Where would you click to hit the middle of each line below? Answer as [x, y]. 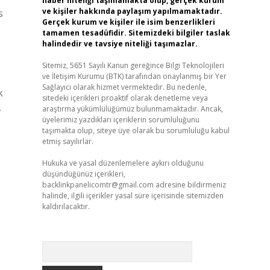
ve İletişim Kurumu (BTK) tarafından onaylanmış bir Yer [134, 76]
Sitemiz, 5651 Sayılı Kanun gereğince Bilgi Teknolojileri [133, 65]
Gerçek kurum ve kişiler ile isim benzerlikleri [128, 22]
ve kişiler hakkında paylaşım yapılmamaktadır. [132, 11]
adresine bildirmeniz [190, 185]
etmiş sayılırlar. [67, 141]
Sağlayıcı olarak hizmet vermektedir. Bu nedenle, [124, 87]
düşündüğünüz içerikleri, [83, 174]
